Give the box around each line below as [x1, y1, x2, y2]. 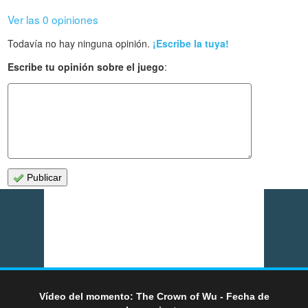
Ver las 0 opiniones [8, 12, 99, 27]
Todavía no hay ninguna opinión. [8, 36, 153, 51]
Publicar [24, 172, 63, 184]
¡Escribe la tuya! [153, 36, 230, 51]
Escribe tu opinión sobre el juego [8, 60, 165, 74]
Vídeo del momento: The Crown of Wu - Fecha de [38, 290, 269, 302]
